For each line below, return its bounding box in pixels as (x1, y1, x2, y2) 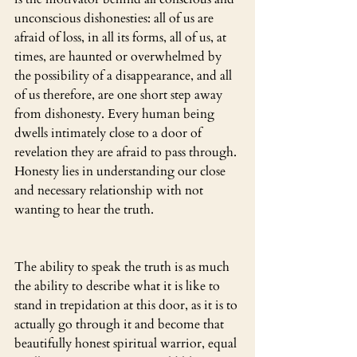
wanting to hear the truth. (14, 200, 154, 218)
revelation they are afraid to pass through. (14, 143, 240, 161)
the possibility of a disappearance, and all (14, 66, 235, 84)
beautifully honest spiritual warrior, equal (14, 334, 240, 352)
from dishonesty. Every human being (14, 104, 218, 123)
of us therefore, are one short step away (14, 85, 226, 104)
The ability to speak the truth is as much (14, 257, 233, 276)
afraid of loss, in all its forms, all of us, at (14, 28, 229, 46)
